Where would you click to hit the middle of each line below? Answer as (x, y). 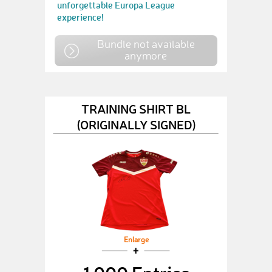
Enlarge (136, 240)
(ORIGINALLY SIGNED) (136, 124)
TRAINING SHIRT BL (136, 108)
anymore (146, 55)
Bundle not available (146, 44)
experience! (80, 17)
